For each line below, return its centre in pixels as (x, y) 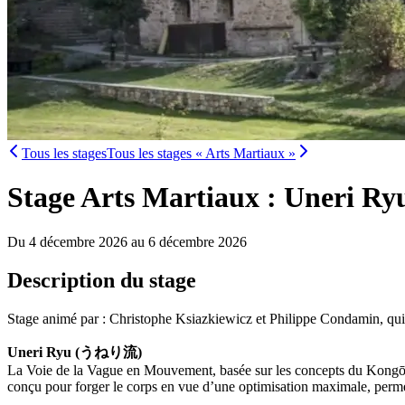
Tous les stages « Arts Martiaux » (201, 153)
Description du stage (102, 280)
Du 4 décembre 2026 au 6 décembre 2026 (127, 241)
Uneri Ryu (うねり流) (75, 352)
